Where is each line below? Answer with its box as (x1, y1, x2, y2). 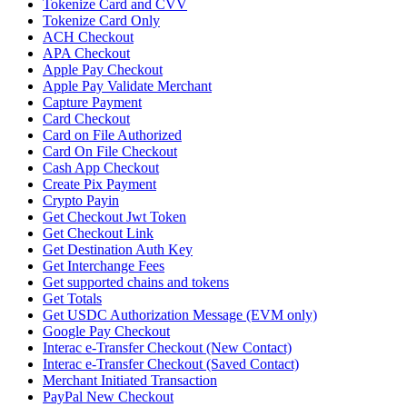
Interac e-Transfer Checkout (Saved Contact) (43, 356, 299, 372)
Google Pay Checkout (43, 323, 170, 340)
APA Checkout (43, 45, 130, 62)
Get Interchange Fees (43, 258, 164, 274)
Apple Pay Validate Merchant (43, 78, 212, 94)
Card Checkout (43, 111, 130, 127)
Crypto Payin (43, 193, 119, 209)
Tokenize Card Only (43, 13, 160, 29)
